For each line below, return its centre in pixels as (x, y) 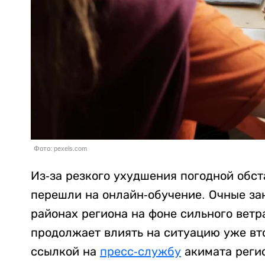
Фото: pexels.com (60, 148)
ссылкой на (65, 251)
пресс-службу (140, 251)
